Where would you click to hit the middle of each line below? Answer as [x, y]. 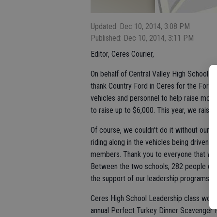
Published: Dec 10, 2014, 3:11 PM [142, 38]
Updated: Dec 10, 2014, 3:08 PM [140, 26]
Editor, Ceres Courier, [122, 54]
